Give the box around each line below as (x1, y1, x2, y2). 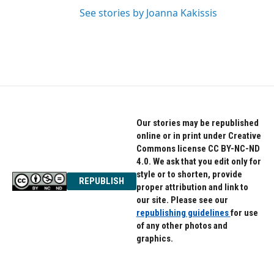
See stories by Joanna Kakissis (80, 6, 217, 20)
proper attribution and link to (136, 182, 248, 193)
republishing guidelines (136, 207, 231, 218)
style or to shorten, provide (136, 169, 242, 180)
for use (230, 207, 258, 218)
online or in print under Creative (136, 130, 261, 141)
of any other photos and (136, 220, 228, 231)
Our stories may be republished (136, 117, 259, 128)
